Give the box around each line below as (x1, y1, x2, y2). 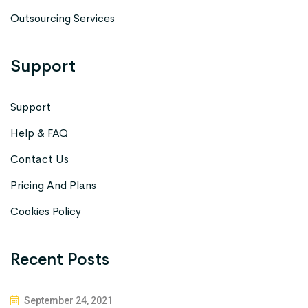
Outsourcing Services (10, 10, 115, 25)
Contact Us (10, 151, 69, 166)
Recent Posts (10, 248, 109, 269)
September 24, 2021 (22, 294, 113, 306)
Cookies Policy (10, 203, 81, 219)
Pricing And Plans (10, 177, 96, 192)
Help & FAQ (10, 125, 68, 140)
